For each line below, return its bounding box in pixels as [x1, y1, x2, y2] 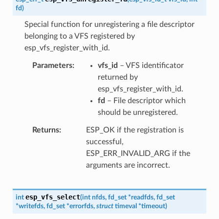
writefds [18, 202, 44, 210]
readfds [131, 193, 153, 201]
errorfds [69, 202, 93, 210]
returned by [97, 73, 138, 81]
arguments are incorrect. [86, 161, 170, 169]
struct [96, 202, 113, 210]
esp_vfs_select [25, 193, 80, 201]
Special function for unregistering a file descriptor [24, 20, 195, 28]
